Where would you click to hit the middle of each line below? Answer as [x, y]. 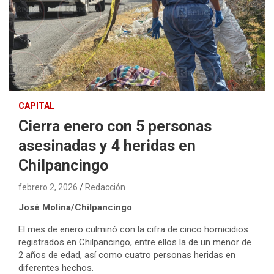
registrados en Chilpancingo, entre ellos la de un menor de [135, 242]
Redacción [105, 187]
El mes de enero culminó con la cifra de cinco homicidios [133, 229]
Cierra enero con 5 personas [115, 126]
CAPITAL [36, 106]
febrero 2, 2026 [48, 187]
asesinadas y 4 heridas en [107, 146]
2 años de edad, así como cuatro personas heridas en [127, 255]
